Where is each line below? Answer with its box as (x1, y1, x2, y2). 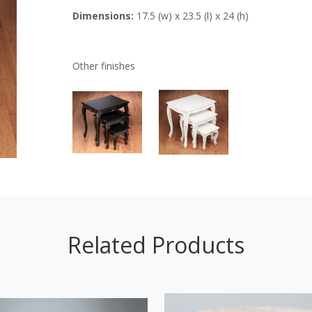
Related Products (68, 229, 244, 260)
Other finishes (72, 58, 135, 72)
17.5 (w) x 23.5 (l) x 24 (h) (134, 8, 249, 22)
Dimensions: (72, 8, 134, 22)
